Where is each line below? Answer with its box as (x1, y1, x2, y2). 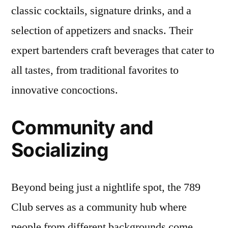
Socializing (11, 138, 108, 161)
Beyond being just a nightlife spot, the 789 (11, 180, 201, 194)
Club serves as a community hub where (11, 200, 187, 214)
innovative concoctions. (11, 83, 118, 97)
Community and (11, 116, 154, 139)
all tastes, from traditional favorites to (11, 63, 179, 77)
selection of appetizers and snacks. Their (11, 23, 193, 38)
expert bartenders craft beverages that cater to (11, 43, 214, 58)
